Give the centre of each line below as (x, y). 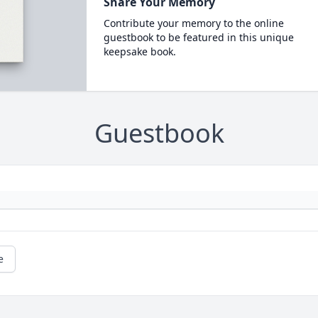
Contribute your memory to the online (193, 23)
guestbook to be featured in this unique (198, 37)
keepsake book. (139, 51)
